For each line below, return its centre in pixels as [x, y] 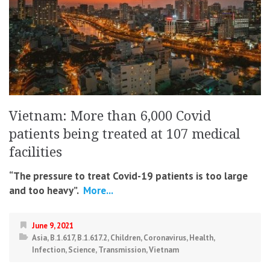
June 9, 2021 [53, 225]
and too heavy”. [44, 190]
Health [201, 237]
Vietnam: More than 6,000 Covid [110, 116]
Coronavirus [165, 237]
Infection [49, 250]
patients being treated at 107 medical [125, 134]
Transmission [122, 250]
